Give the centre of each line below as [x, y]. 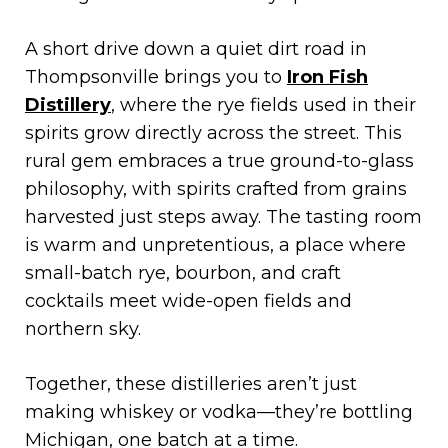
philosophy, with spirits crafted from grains [216, 188]
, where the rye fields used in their [263, 104]
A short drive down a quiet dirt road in [196, 48]
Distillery [68, 104]
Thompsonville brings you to [156, 76]
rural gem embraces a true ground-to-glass [219, 160]
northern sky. [83, 328]
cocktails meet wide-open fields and [188, 300]
